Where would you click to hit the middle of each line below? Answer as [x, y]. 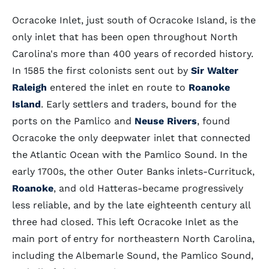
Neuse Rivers [166, 121]
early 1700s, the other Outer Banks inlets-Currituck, [133, 171]
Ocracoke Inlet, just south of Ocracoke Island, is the [134, 20]
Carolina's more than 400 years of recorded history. [133, 54]
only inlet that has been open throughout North [125, 37]
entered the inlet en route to [118, 87]
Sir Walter [215, 71]
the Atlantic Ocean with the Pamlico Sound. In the [130, 155]
